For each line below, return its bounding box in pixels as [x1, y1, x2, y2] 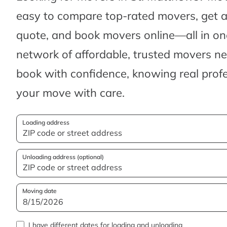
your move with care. [16, 86, 125, 100]
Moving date [22, 187, 57, 195]
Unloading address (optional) [22, 153, 104, 161]
